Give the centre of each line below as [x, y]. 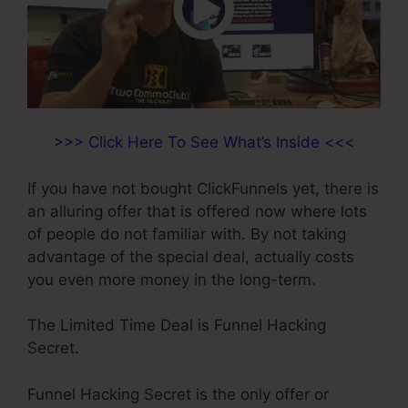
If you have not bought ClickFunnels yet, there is [203, 188]
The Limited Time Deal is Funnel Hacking [177, 326]
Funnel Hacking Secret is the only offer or [178, 394]
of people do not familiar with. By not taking [187, 234]
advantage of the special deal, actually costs [191, 256]
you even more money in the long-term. [172, 279]
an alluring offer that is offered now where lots [197, 211]
